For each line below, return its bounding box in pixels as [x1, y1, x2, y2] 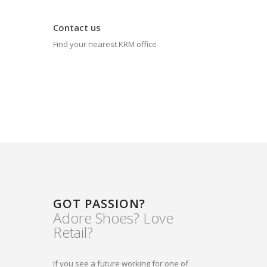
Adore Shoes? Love [53, 207, 173, 228]
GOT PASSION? [53, 195, 145, 212]
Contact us [53, 21, 101, 33]
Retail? [53, 222, 93, 242]
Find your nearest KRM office [53, 38, 157, 49]
